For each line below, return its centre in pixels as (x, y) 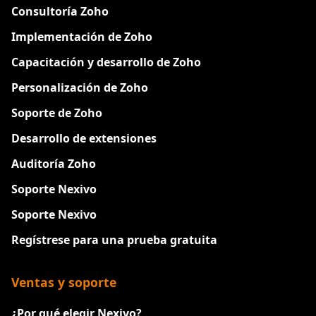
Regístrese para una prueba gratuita (114, 239)
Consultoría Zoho (60, 11)
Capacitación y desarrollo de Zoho (106, 62)
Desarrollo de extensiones (84, 138)
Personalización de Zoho (80, 87)
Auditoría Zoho (54, 163)
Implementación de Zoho (82, 36)
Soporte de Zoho (57, 113)
